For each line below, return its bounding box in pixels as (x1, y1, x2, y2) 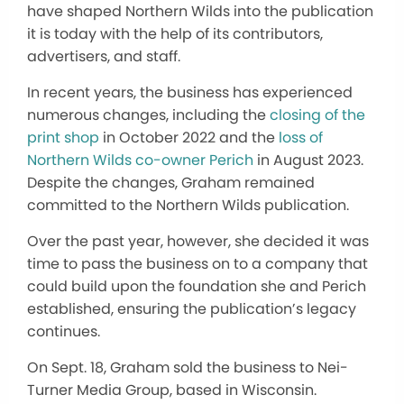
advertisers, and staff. (27, 46, 180, 68)
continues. (27, 321, 100, 343)
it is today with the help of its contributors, (27, 23, 323, 45)
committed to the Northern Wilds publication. (27, 195, 349, 216)
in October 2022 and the (99, 127, 279, 149)
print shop (27, 127, 99, 149)
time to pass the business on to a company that (27, 253, 368, 275)
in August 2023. (253, 150, 363, 171)
